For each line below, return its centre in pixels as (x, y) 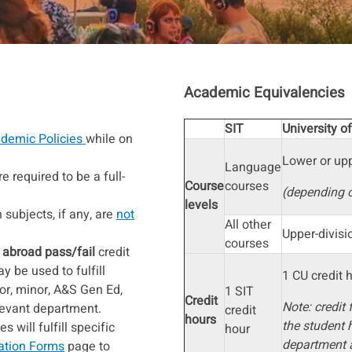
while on (109, 139)
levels (201, 205)
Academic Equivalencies (266, 93)
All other (248, 225)
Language (253, 168)
